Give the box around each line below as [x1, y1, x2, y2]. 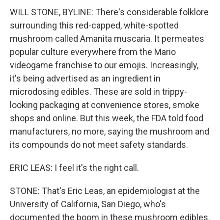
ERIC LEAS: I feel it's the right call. [10, 162, 139, 173]
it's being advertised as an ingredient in [10, 73, 161, 83]
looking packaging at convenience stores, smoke [10, 99, 199, 110]
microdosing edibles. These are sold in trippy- [10, 86, 187, 97]
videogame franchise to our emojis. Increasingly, [10, 59, 198, 70]
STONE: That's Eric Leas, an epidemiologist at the [10, 185, 200, 196]
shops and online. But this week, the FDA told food [10, 112, 203, 123]
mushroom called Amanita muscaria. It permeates [10, 33, 204, 44]
